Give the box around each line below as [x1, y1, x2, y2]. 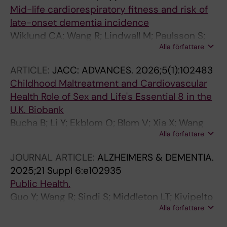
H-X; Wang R [10, 130, 65, 142]
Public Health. [10, 177, 70, 190]
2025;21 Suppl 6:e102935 [10, 164, 122, 177]
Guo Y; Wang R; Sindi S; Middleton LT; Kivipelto [10, 191, 213, 203]
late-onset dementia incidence [10, 16, 149, 29]
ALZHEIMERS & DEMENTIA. [97, 151, 214, 164]
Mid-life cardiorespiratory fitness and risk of [10, 3, 208, 16]
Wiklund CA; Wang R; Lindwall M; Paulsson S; [10, 29, 205, 42]
